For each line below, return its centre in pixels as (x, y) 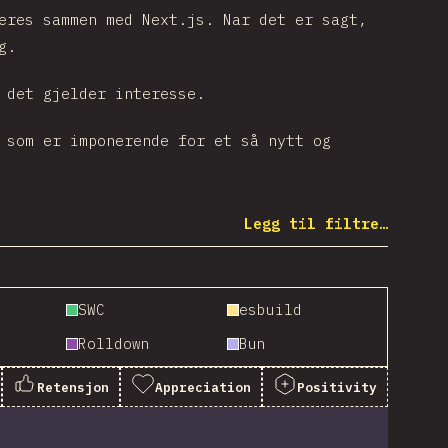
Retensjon (73, 387)
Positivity (337, 387)
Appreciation (203, 387)
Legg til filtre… (316, 223)
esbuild (270, 309)
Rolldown (114, 343)
